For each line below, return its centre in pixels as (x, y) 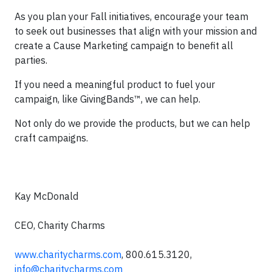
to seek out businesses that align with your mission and (136, 31)
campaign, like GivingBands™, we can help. (107, 99)
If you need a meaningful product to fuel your (115, 84)
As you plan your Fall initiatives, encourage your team (131, 16)
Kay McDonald (46, 196)
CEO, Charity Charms (60, 225)
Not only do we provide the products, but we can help (132, 123)
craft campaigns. (51, 138)
